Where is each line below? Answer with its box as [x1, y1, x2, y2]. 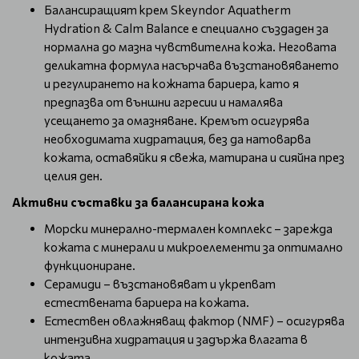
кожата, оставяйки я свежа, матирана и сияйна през [44, 150, 345, 164]
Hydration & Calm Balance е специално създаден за [44, 21, 329, 35]
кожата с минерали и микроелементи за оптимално [44, 240, 343, 254]
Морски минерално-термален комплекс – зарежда [44, 221, 333, 236]
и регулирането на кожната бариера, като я [44, 76, 299, 91]
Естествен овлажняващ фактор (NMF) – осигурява [44, 313, 345, 328]
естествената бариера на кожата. [44, 295, 249, 309]
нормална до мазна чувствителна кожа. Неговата [44, 39, 337, 54]
